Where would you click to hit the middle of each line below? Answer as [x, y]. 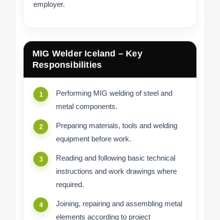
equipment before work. [94, 139]
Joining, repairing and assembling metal [119, 204]
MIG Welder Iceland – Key [87, 54]
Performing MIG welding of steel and [114, 93]
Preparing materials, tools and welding [117, 126]
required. [70, 185]
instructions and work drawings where [116, 171]
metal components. [87, 107]
